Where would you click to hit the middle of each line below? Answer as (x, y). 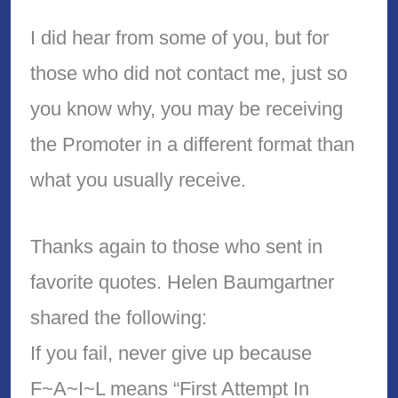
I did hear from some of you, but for (179, 38)
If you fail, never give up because (171, 354)
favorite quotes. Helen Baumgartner (182, 283)
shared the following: (118, 318)
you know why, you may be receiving (186, 109)
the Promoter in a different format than (192, 145)
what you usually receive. (138, 180)
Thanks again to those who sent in (176, 247)
